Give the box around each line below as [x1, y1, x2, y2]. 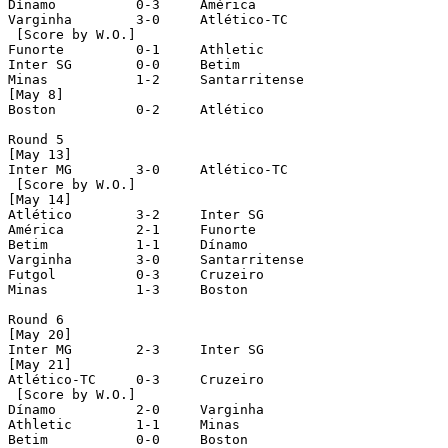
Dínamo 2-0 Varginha [8, 401, 56, 417]
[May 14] [8, 191, 72, 207]
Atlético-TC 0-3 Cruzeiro [8, 371, 96, 387]
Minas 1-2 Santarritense [8, 71, 48, 87]
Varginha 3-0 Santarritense [8, 251, 72, 267]
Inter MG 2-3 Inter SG [8, 341, 72, 357]
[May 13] [8, 146, 72, 162]
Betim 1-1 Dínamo [8, 236, 48, 252]
